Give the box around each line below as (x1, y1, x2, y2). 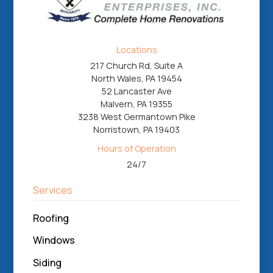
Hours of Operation (97, 142, 176, 154)
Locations (116, 43, 157, 55)
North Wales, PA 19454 (91, 72, 182, 84)
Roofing (33, 211, 69, 225)
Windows (33, 233, 76, 247)
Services (33, 183, 73, 197)
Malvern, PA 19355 (101, 97, 172, 110)
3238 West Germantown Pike (77, 110, 196, 122)
